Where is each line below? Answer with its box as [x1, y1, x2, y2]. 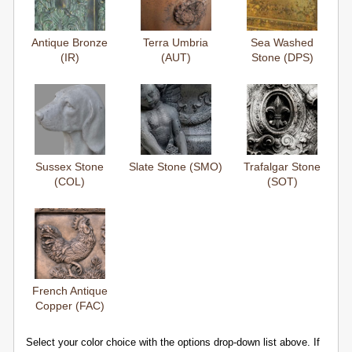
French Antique [31, 284, 108, 298]
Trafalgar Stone [244, 160, 321, 174]
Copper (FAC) [35, 299, 104, 313]
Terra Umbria [143, 36, 209, 49]
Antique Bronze [31, 36, 108, 49]
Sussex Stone [35, 160, 104, 174]
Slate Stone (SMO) [129, 160, 223, 174]
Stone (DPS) [251, 51, 313, 64]
